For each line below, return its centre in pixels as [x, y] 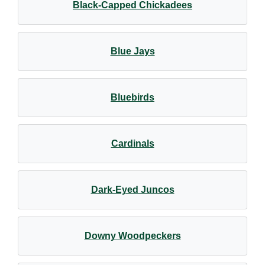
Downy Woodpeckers [132, 236]
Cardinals [132, 143]
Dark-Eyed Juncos [132, 190]
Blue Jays [132, 51]
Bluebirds [132, 97]
